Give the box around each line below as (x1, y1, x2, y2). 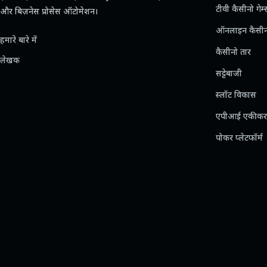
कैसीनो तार (216, 47, 252, 58)
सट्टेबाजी (216, 69, 243, 80)
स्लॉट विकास (216, 90, 257, 101)
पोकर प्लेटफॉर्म (216, 133, 263, 144)
